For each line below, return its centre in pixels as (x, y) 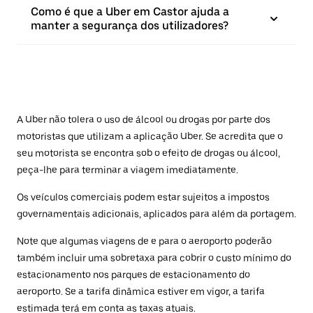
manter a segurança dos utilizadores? (130, 26)
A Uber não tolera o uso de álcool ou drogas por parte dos (144, 119)
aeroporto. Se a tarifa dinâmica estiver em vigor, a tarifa (141, 291)
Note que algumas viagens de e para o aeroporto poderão (144, 241)
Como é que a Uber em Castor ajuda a (130, 12)
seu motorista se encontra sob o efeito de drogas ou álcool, (148, 153)
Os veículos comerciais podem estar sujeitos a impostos (143, 197)
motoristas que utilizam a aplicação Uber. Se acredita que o (150, 136)
